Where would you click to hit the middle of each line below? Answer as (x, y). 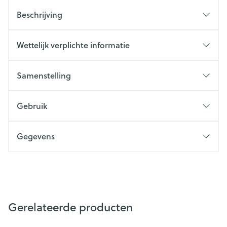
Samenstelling (44, 75)
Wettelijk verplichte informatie (73, 45)
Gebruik (32, 106)
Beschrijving (40, 14)
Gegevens (36, 136)
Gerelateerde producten (70, 207)
